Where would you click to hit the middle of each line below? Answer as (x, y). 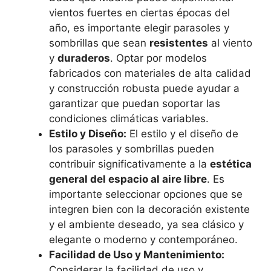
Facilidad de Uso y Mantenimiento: (137, 255)
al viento (230, 43)
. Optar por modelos (158, 58)
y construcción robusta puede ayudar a (144, 88)
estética (231, 164)
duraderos (84, 58)
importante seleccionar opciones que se (146, 194)
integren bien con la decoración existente (149, 209)
